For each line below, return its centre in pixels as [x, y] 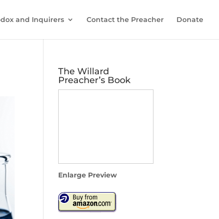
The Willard [84, 71]
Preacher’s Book [95, 80]
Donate [190, 20]
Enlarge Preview [88, 175]
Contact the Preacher [125, 20]
